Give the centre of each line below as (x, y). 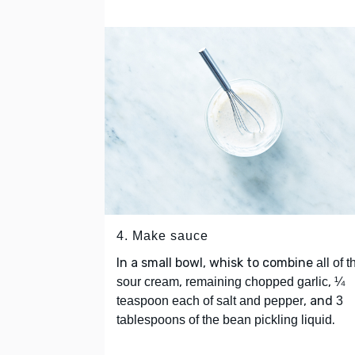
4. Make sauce (162, 235)
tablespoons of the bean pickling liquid (224, 319)
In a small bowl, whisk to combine (216, 262)
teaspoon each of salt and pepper (210, 300)
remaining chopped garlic (257, 281)
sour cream (148, 281)
